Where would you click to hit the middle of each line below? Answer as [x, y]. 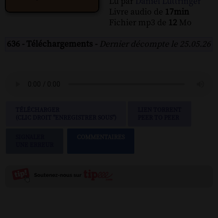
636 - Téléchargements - [53, 44]
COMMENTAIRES [101, 137]
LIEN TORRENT [160, 110]
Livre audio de [137, 12]
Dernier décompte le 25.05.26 [155, 44]
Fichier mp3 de [139, 23]
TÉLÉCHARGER [37, 110]
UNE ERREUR [35, 145]
